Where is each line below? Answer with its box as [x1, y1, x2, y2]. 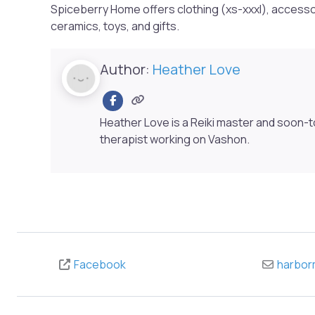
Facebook [74, 256, 126, 272]
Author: [100, 59, 153, 79]
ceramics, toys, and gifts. [51, 18, 179, 34]
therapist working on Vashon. [100, 131, 250, 147]
